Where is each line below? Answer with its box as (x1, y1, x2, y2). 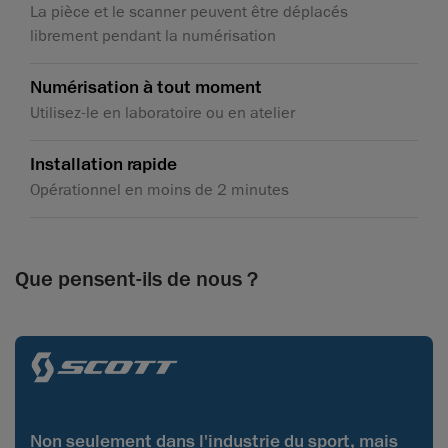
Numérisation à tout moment (30, 76, 262, 99)
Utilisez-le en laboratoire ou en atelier (30, 103, 295, 124)
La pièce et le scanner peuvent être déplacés (30, 2, 348, 23)
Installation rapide (30, 153, 177, 176)
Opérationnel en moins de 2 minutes (30, 180, 289, 201)
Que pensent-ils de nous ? (15, 265, 258, 294)
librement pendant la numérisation (30, 26, 276, 47)
